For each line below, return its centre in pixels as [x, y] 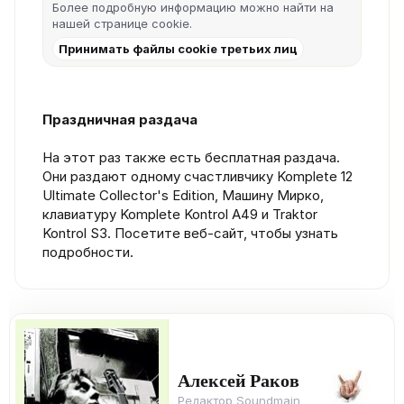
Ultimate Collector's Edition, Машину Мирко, [183, 195]
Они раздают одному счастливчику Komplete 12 [197, 176]
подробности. [88, 252]
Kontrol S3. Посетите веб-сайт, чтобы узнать [190, 233]
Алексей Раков [239, 379]
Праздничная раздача [120, 119]
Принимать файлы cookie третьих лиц [178, 48]
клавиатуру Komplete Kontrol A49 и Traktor [180, 214]
